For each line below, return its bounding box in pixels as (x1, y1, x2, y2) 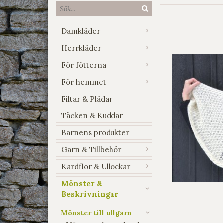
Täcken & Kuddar (61, 111, 123, 120)
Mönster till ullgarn (61, 208, 132, 217)
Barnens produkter (61, 127, 129, 137)
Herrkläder (61, 43, 101, 53)
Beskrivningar (61, 189, 118, 199)
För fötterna (61, 60, 106, 70)
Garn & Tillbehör (61, 144, 121, 154)
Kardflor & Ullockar (61, 161, 130, 171)
